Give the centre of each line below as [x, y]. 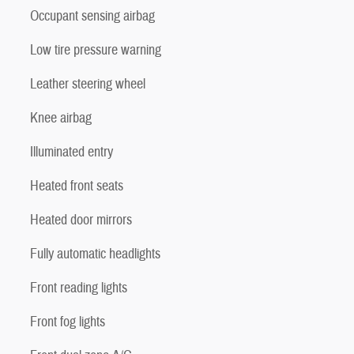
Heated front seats [77, 186]
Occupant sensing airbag [92, 16]
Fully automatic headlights [95, 254]
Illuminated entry [72, 152]
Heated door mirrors [81, 220]
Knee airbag [61, 118]
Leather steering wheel [88, 84]
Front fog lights [68, 322]
